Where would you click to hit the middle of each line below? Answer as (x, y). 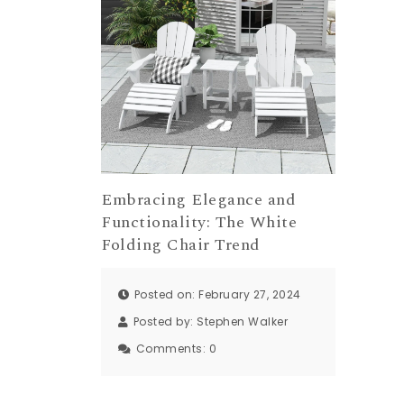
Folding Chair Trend (181, 244)
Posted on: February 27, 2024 (217, 295)
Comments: (172, 349)
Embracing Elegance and (198, 199)
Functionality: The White (199, 222)
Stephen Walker (242, 322)
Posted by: (165, 322)
